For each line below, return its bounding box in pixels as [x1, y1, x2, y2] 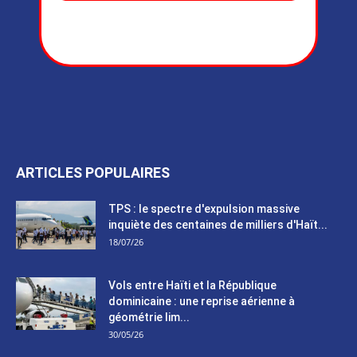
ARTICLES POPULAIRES [16, 163, 170, 181]
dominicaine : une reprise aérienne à [108, 294, 295, 308]
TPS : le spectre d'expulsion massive [108, 202, 300, 215]
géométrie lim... [108, 310, 190, 324]
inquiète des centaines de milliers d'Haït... [108, 218, 328, 231]
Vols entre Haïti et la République [108, 278, 277, 292]
